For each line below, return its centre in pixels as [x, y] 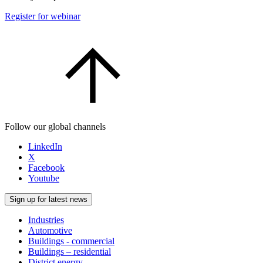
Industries [46, 220]
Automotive [50, 230]
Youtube [44, 178]
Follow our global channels [55, 126]
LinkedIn [45, 146]
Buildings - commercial [71, 241]
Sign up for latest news [48, 199]
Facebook [46, 167]
